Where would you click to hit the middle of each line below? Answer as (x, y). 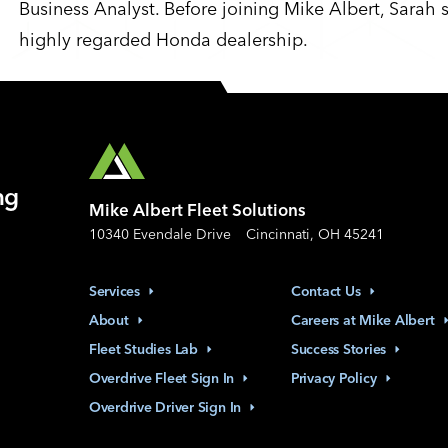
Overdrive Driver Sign (157, 407)
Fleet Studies (130, 349)
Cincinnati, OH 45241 (315, 234)
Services (114, 291)
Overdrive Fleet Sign (154, 378)
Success (315, 349)
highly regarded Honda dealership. (163, 39)
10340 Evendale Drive (160, 234)
